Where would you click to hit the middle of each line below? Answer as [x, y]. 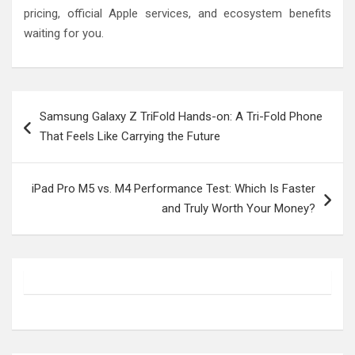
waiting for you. [64, 33]
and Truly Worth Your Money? [239, 208]
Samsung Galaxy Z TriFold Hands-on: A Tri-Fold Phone [181, 116]
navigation [57, 128]
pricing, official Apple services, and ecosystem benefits [177, 13]
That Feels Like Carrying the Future [130, 136]
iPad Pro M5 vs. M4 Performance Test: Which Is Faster [174, 188]
